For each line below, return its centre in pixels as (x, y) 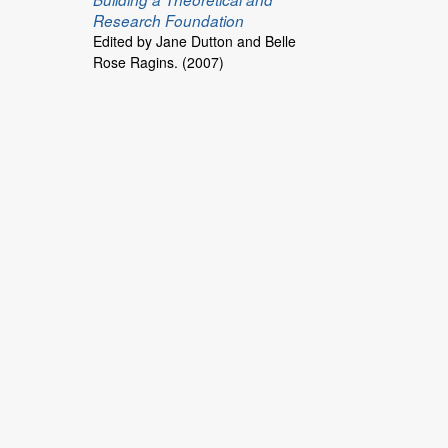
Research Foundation (168, 20)
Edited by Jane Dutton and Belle (194, 40)
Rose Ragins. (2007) (158, 61)
